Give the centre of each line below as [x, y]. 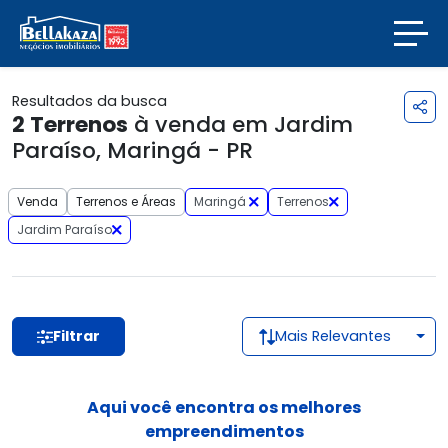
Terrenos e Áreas [126, 201]
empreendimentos [224, 431]
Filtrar [76, 336]
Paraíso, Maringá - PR [132, 150]
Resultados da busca [89, 101]
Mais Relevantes [333, 336]
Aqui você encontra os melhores [224, 407]
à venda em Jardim [240, 124]
